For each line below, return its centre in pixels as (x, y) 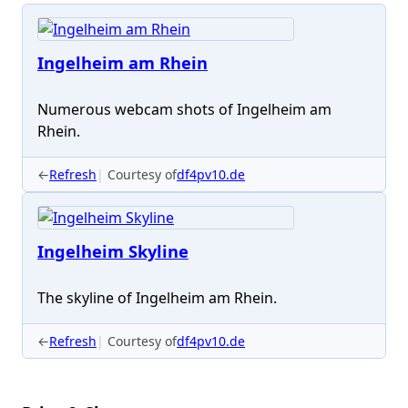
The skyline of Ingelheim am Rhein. (157, 298)
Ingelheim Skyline (113, 251)
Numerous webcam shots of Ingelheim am (184, 110)
